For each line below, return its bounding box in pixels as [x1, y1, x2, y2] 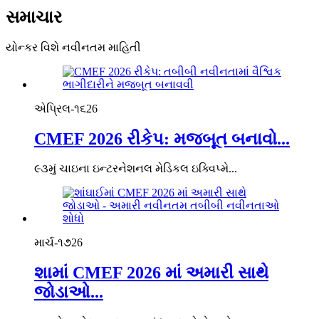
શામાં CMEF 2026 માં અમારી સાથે [34, 263, 268, 283]
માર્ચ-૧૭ [34, 236, 71, 249]
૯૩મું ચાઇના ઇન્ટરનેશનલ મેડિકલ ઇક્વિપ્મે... [34, 162, 237, 175]
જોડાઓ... [34, 283, 103, 302]
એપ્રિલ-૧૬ [34, 102, 86, 115]
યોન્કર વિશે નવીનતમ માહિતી [6, 41, 141, 53]
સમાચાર [6, 7, 62, 26]
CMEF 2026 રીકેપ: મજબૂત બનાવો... [34, 129, 290, 148]
